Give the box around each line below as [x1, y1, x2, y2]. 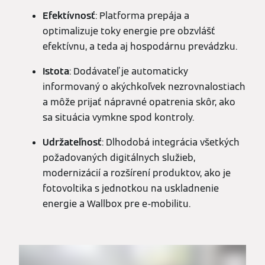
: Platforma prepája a [95, 9, 189, 22]
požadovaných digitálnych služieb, [43, 151, 195, 164]
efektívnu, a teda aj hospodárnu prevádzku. [43, 40, 237, 53]
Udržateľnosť [43, 136, 102, 149]
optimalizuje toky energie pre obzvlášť [43, 25, 215, 38]
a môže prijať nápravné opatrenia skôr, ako [43, 96, 235, 109]
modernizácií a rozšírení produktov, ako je [43, 167, 231, 180]
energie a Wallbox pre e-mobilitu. [43, 198, 190, 211]
